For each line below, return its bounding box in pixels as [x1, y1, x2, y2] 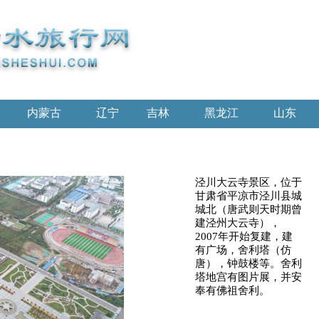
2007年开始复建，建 [195, 231, 293, 242]
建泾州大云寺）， [195, 217, 281, 229]
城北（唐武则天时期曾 [195, 204, 302, 215]
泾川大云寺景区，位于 [195, 177, 302, 188]
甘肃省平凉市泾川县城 [195, 190, 302, 202]
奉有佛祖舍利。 [195, 285, 270, 296]
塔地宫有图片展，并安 [195, 271, 302, 283]
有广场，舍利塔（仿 [195, 244, 291, 256]
